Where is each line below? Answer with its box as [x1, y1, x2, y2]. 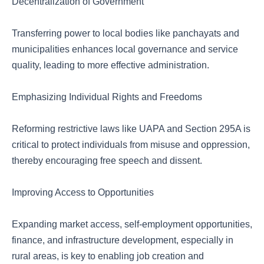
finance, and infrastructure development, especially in [12, 235, 233, 245]
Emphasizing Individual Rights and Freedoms [12, 92, 202, 102]
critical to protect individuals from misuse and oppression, [12, 140, 250, 150]
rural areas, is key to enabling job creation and [12, 251, 204, 261]
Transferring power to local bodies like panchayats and [12, 28, 239, 38]
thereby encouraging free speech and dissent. [12, 156, 202, 166]
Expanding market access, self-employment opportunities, [12, 219, 252, 229]
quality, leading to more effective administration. [12, 60, 209, 70]
